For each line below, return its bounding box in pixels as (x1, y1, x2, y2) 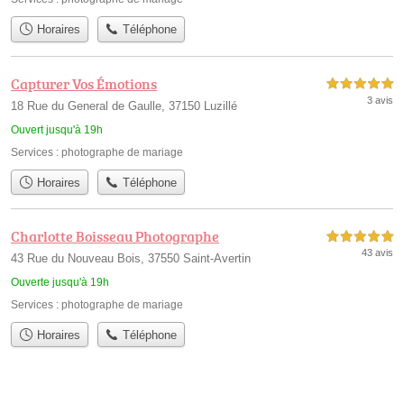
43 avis (362, 246, 393, 258)
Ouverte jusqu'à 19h (11, 275, 109, 289)
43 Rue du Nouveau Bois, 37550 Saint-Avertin (11, 251, 251, 265)
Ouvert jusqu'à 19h (11, 123, 103, 136)
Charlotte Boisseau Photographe (11, 225, 219, 246)
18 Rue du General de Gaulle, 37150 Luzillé (11, 98, 237, 113)
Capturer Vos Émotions (11, 73, 157, 94)
